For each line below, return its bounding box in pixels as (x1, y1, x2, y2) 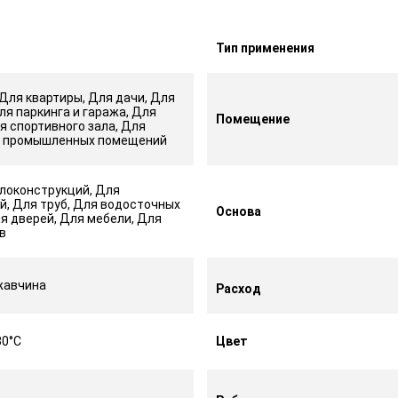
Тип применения (215, 40, 317, 55)
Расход (215, 281, 264, 296)
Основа (215, 203, 261, 219)
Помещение (215, 111, 290, 126)
